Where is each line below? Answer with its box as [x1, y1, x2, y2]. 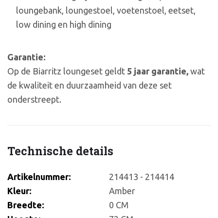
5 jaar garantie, [127, 66, 188, 76]
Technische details [7, 143, 113, 158]
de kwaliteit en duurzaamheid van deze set [7, 80, 172, 91]
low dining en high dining [16, 19, 111, 29]
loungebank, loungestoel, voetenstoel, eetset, [16, 5, 196, 15]
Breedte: [7, 200, 44, 210]
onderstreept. [7, 94, 61, 105]
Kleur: [7, 186, 32, 196]
